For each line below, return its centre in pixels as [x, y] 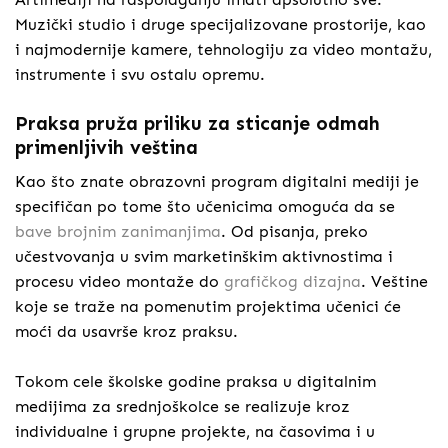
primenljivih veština [106, 147]
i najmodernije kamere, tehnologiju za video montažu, [223, 49]
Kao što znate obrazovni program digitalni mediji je [217, 182]
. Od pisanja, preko [294, 232]
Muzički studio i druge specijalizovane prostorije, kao [220, 24]
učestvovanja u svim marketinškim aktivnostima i [204, 257]
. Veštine [394, 282]
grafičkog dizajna [292, 282]
